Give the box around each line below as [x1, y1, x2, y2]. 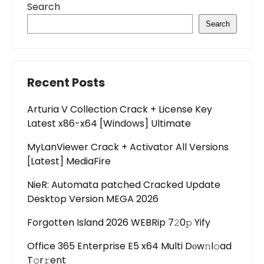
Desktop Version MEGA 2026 [27, 192, 159, 206]
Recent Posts [27, 74, 105, 91]
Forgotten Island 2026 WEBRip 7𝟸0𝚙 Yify [27, 216, 210, 229]
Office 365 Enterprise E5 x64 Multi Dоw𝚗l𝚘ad [27, 239, 232, 253]
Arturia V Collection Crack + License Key [27, 103, 212, 116]
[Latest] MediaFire [27, 154, 111, 168]
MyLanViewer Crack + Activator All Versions [27, 140, 229, 154]
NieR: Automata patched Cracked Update [27, 178, 220, 192]
